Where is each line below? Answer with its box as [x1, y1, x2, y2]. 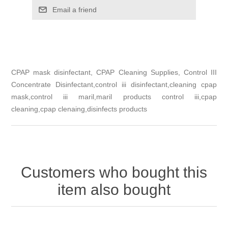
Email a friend [52, 5, 97, 14]
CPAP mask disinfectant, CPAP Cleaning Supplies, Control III [11, 68, 217, 76]
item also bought [58, 181, 170, 198]
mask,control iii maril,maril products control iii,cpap [11, 92, 217, 101]
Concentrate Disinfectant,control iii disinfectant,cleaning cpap [11, 80, 217, 89]
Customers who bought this [21, 163, 207, 181]
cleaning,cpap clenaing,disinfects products [11, 104, 148, 113]
